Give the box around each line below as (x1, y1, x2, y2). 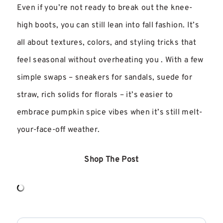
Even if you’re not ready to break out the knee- (16, 3, 193, 13)
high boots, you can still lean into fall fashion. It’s (16, 20, 200, 31)
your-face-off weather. (16, 125, 100, 135)
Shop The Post (84, 155, 139, 165)
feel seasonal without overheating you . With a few (16, 55, 204, 66)
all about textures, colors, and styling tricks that (16, 38, 196, 48)
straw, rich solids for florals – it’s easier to (16, 90, 173, 101)
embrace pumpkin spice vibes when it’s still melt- (16, 108, 203, 118)
